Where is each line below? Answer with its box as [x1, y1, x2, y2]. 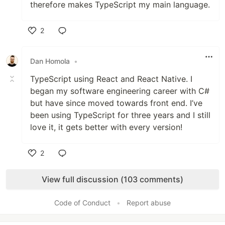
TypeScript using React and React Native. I [30, 74, 192, 84]
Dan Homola [30, 56, 70, 65]
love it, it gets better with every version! [30, 122, 182, 132]
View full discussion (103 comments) [42, 174, 183, 184]
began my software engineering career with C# [30, 86, 209, 96]
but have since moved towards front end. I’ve [30, 98, 202, 108]
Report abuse [127, 198, 171, 207]
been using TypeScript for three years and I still [30, 110, 210, 120]
